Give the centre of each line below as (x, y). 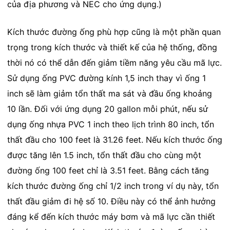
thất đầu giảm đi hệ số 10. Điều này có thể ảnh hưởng (111, 201)
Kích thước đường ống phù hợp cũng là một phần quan (114, 32)
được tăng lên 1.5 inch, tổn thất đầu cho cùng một (104, 155)
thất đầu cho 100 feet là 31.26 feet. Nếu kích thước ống (114, 139)
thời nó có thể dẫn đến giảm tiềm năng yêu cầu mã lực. (114, 62)
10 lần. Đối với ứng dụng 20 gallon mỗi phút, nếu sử (107, 109)
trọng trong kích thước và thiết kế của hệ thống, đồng (112, 47)
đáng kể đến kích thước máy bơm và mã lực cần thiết (111, 216)
